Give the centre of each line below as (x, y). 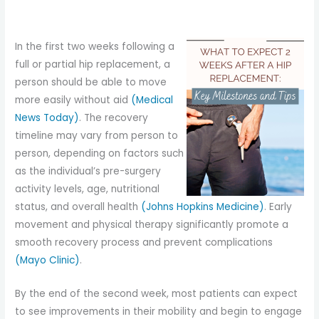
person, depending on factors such (100, 154)
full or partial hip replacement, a (93, 65)
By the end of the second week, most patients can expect (157, 294)
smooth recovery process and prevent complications (144, 243)
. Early (278, 207)
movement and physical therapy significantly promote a (152, 225)
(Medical (152, 100)
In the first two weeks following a (95, 47)
